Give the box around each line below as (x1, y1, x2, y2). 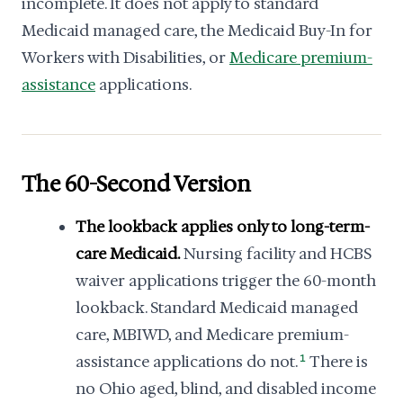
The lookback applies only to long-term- (76, 217, 370, 237)
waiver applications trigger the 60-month (76, 271, 376, 291)
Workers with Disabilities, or (22, 48, 229, 67)
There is (307, 352, 369, 372)
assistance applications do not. (76, 352, 298, 372)
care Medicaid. (76, 244, 180, 264)
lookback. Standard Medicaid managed (76, 298, 358, 318)
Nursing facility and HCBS (180, 244, 372, 264)
